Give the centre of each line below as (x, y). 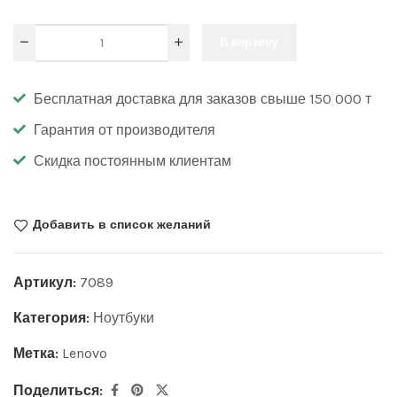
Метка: (38, 353)
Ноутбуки (124, 317)
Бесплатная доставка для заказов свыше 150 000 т (202, 98)
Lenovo (85, 353)
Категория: (53, 317)
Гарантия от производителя (124, 129)
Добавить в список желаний (122, 225)
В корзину (249, 43)
